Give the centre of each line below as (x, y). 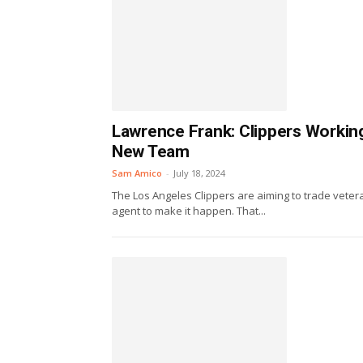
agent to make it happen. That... (189, 210)
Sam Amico (137, 173)
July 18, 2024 (199, 173)
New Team (151, 151)
